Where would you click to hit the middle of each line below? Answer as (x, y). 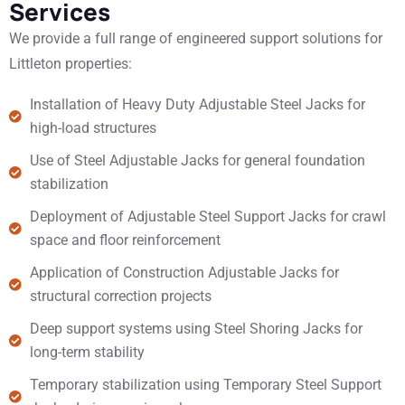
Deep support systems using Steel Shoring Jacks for (196, 329)
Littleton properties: (71, 64)
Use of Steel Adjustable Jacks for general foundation (197, 160)
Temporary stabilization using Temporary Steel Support (205, 385)
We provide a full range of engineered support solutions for (196, 38)
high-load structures (93, 128)
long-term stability (87, 352)
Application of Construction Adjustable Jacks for (184, 273)
